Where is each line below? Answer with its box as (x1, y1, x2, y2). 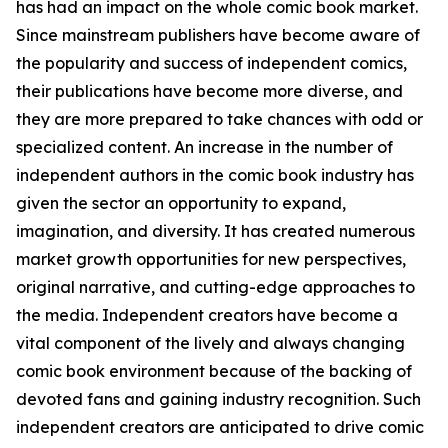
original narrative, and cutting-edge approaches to (16, 277, 415, 298)
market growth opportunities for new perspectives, (16, 249, 406, 270)
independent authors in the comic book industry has (16, 165, 414, 186)
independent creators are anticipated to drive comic (16, 417, 424, 438)
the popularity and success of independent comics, (16, 53, 407, 74)
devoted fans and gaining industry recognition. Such (16, 389, 421, 410)
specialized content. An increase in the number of (16, 137, 393, 158)
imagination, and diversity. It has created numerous (16, 221, 415, 242)
